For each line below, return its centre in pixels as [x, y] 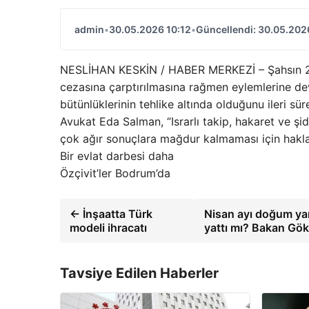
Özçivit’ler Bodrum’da [115, 173]
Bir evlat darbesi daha [117, 156]
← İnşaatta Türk [111, 214]
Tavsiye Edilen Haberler [139, 273]
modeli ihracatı [108, 228]
